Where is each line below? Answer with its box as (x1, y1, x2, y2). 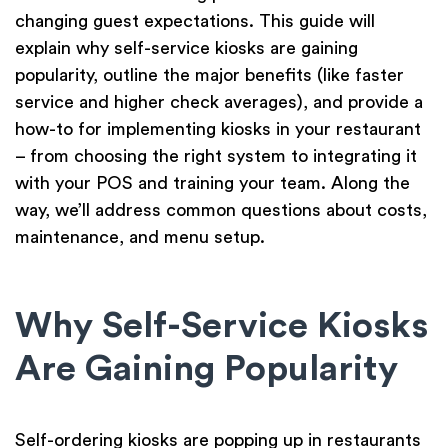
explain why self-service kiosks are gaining (15, 39, 358, 58)
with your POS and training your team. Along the (15, 174, 410, 193)
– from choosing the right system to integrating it (15, 147, 417, 166)
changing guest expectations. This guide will (15, 12, 375, 31)
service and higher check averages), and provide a (15, 93, 423, 112)
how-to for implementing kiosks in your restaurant (15, 120, 421, 139)
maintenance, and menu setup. (15, 228, 265, 247)
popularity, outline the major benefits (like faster (15, 66, 404, 85)
